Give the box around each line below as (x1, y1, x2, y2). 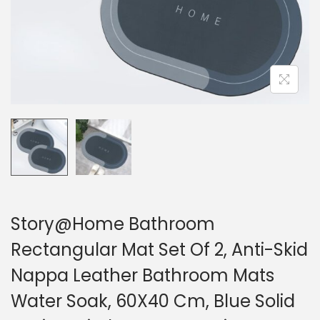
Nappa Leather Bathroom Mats (11, 264, 274, 287)
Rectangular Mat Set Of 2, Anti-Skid (11, 238, 308, 261)
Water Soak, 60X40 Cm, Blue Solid (11, 289, 295, 313)
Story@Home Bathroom (11, 212, 215, 236)
